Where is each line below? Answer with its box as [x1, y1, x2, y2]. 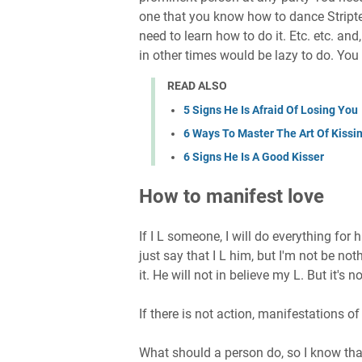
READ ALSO [167, 78, 227, 92]
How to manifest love [139, 185, 324, 208]
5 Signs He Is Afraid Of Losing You [183, 103, 358, 117]
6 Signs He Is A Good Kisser [183, 150, 324, 164]
